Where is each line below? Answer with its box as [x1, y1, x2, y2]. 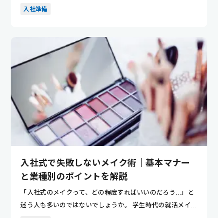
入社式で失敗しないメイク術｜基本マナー [20, 157, 190, 168]
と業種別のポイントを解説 [20, 171, 128, 182]
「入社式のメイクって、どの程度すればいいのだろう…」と [20, 188, 195, 196]
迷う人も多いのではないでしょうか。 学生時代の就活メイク [20, 201, 198, 209]
